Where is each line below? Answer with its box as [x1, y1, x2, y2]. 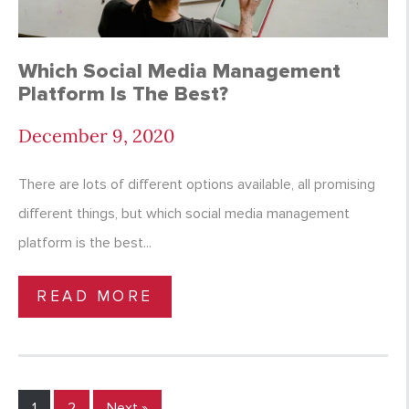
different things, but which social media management [18, 204, 350, 224]
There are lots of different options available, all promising [18, 175, 375, 194]
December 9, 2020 [18, 124, 174, 148]
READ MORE [37, 287, 153, 307]
